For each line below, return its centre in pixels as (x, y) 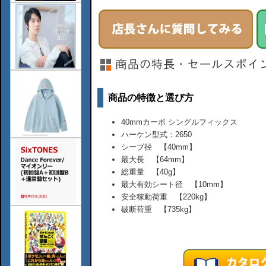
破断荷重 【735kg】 (158, 209)
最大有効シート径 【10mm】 (174, 184)
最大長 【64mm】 (155, 159)
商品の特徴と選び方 (151, 98)
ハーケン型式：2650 (156, 134)
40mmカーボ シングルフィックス (179, 122)
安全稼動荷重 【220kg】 (166, 197)
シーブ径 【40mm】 (159, 147)
